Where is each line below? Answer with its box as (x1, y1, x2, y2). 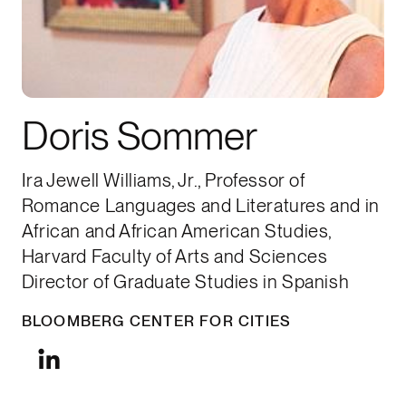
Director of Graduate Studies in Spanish (21, 271, 350, 294)
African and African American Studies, (21, 220, 332, 243)
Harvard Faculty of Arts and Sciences (21, 246, 328, 268)
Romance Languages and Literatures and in (21, 195, 380, 217)
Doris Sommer (21, 111, 257, 159)
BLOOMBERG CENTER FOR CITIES (21, 312, 292, 331)
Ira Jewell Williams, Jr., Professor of (21, 169, 305, 192)
